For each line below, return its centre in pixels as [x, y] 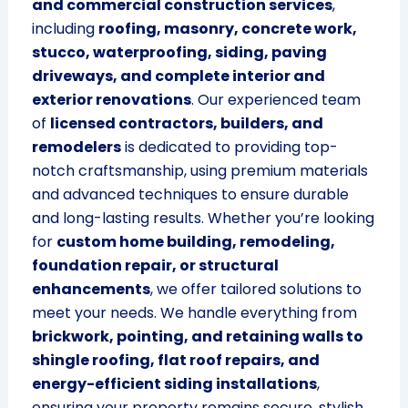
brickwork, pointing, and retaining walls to [197, 337]
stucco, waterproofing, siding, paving [179, 53]
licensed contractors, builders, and [186, 124]
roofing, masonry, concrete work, [227, 29]
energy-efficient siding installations [174, 384]
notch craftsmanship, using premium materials [199, 171]
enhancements [91, 290]
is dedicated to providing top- [229, 148]
